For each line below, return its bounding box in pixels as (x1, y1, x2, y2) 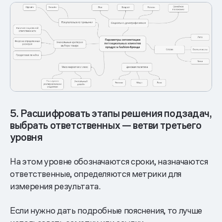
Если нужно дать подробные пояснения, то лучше (10, 205, 202, 217)
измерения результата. (10, 180, 101, 192)
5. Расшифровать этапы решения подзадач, (10, 107, 212, 120)
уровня (10, 131, 43, 144)
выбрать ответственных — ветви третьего (10, 119, 202, 132)
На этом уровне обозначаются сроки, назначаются (10, 156, 208, 167)
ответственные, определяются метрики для (10, 168, 181, 180)
